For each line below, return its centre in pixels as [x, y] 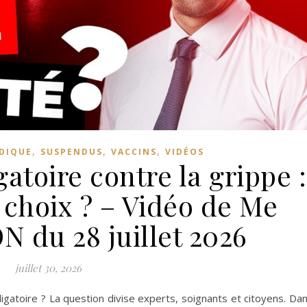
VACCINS [134, 151]
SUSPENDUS [71, 151]
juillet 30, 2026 [48, 268]
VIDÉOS [184, 151]
